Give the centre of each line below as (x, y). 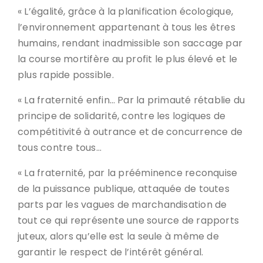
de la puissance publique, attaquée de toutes (124, 189)
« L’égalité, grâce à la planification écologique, (126, 11)
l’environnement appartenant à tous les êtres (127, 27)
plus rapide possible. (66, 75)
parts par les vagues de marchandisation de (122, 205)
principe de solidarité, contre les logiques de (122, 116)
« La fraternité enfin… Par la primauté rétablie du (131, 100)
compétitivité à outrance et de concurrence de (130, 132)
